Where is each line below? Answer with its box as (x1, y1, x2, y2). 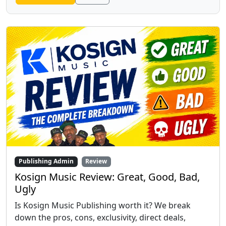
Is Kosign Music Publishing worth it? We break (15, 199, 191, 211)
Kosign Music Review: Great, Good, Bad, (15, 169, 200, 184)
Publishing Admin (18, 157, 74, 166)
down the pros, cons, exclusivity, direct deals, (15, 211, 186, 223)
